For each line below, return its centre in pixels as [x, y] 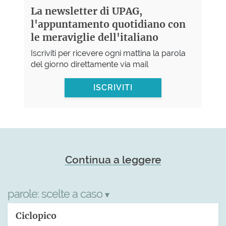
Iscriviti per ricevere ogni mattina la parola [108, 53]
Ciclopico [36, 216]
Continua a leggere [113, 159]
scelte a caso [73, 193]
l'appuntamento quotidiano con [108, 24]
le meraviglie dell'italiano [94, 38]
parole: [24, 193]
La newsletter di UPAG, [86, 11]
